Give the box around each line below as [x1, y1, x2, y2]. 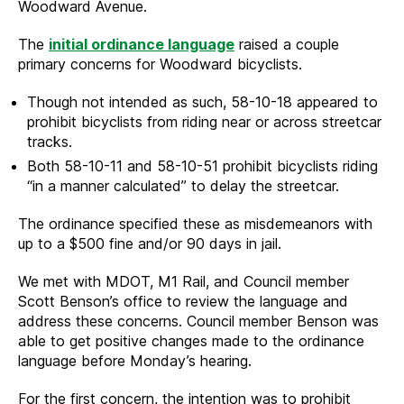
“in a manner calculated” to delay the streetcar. [27, 176, 339, 195]
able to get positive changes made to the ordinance [18, 331, 364, 350]
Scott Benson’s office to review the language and [18, 291, 348, 310]
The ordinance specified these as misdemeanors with [18, 214, 372, 233]
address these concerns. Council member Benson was [18, 311, 379, 330]
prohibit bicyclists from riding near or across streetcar [27, 112, 381, 131]
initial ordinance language [49, 34, 234, 53]
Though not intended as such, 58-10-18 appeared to [27, 92, 378, 111]
